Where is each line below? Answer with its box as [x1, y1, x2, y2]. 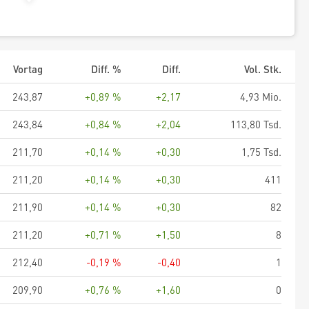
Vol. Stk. [244, 62, 281, 76]
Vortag [13, 62, 43, 76]
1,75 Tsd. [241, 145, 281, 159]
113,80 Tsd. [230, 117, 281, 131]
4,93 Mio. [240, 90, 281, 103]
